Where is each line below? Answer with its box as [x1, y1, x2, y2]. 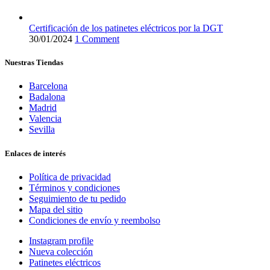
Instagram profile [29, 235, 93, 246]
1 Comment [75, 33, 119, 44]
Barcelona [29, 81, 67, 92]
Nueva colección [29, 246, 93, 257]
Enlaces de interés [5, 148, 66, 158]
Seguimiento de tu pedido [29, 193, 126, 204]
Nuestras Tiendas [5, 58, 63, 67]
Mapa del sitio [29, 204, 83, 215]
